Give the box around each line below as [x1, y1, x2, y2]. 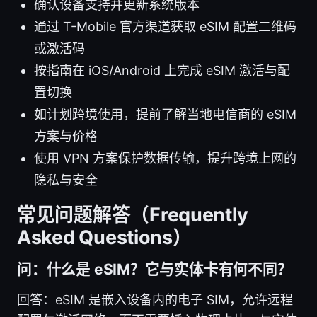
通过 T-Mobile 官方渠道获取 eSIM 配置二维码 [34, 18, 296, 34]
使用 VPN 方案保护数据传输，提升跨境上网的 [34, 150, 296, 166]
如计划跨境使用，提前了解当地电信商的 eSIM [34, 106, 296, 122]
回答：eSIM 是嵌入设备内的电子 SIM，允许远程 [17, 292, 293, 307]
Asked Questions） [17, 225, 192, 249]
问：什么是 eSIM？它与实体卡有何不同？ [17, 260, 292, 278]
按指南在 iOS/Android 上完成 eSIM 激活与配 [34, 62, 290, 78]
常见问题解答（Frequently [17, 202, 248, 226]
